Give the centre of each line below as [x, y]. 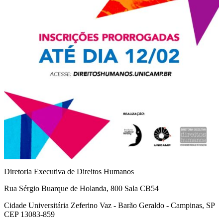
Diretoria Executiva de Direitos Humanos [69, 172]
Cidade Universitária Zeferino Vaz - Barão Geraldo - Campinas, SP [109, 206]
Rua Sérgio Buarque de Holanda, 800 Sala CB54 [81, 189]
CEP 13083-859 [29, 215]
